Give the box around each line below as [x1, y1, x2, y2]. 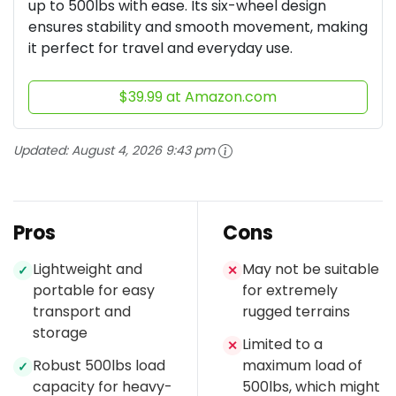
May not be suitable [242, 258, 379, 279]
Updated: [13, 141, 72, 159]
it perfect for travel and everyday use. [28, 37, 293, 58]
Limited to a [242, 333, 323, 354]
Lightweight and [33, 258, 142, 279]
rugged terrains [242, 301, 350, 322]
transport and [33, 301, 131, 322]
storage [33, 322, 88, 343]
